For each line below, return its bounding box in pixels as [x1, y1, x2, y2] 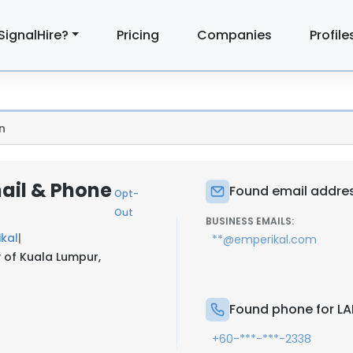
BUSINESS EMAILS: [206, 214, 294, 228]
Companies [197, 25, 273, 44]
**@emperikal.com [212, 232, 317, 247]
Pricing [117, 25, 160, 44]
